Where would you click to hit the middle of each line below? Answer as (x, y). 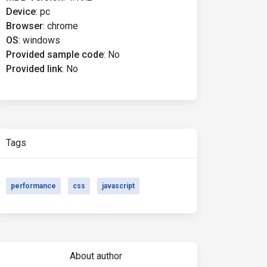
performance (33, 186)
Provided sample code (55, 55)
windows (41, 40)
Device (21, 12)
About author (96, 256)
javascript (118, 186)
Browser (24, 26)
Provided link (34, 69)
